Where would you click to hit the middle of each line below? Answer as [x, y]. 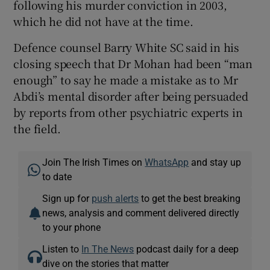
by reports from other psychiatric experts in [128, 112]
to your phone [72, 227]
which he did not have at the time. [103, 21]
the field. [37, 128]
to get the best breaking [190, 198]
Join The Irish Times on [94, 162]
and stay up [215, 162]
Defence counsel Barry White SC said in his [127, 47]
